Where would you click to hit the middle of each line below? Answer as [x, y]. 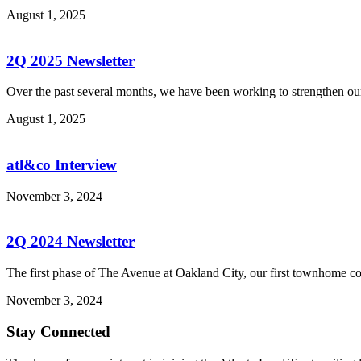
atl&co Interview [62, 165]
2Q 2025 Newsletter [71, 60]
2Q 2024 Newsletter [71, 242]
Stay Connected [58, 331]
